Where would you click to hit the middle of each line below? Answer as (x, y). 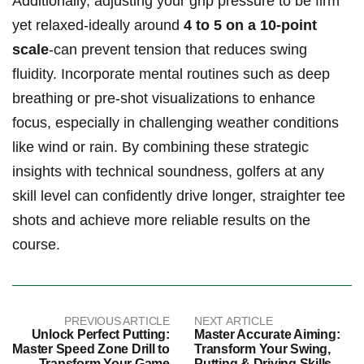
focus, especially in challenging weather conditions (175, 123)
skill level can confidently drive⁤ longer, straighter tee (179, 196)
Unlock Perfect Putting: (100, 335)
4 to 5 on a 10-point (250, 26)
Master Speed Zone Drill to (91, 349)
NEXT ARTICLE (234, 321)
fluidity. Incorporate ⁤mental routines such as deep (171, 74)
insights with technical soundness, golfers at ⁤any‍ (168, 172)
